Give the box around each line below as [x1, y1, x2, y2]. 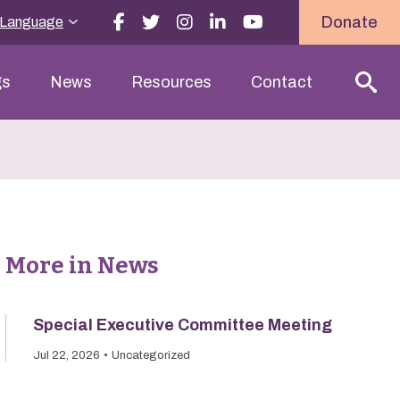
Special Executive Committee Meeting [33, 316, 332, 334]
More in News [5, 252, 159, 279]
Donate [321, 13, 378, 31]
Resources [131, 73, 212, 91]
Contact [251, 73, 312, 91]
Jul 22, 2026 [33, 349, 100, 362]
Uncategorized [112, 349, 190, 362]
